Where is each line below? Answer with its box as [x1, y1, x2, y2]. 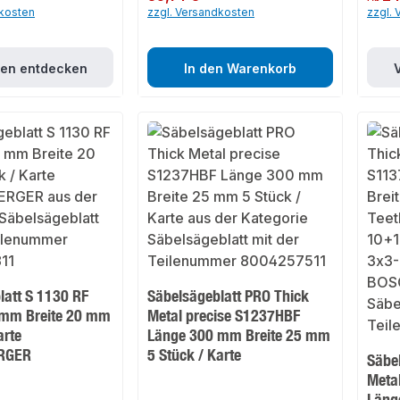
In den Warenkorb [184, 61, 296, 77]
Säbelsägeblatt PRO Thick [147, 286, 310, 306]
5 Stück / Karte [147, 345, 242, 365]
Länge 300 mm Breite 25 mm [147, 325, 331, 346]
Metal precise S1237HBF [147, 305, 301, 326]
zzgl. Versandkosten [147, 5, 255, 20]
